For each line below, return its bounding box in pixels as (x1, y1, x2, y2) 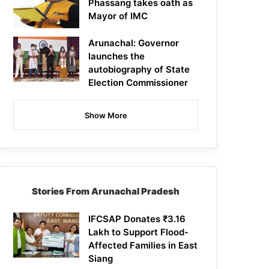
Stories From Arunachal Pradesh (32, 186, 180, 198)
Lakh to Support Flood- (88, 226, 189, 238)
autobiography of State (88, 64, 190, 76)
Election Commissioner (88, 77, 189, 89)
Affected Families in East (88, 240, 198, 252)
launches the (88, 50, 145, 62)
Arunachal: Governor (88, 37, 180, 49)
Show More (84, 110, 127, 121)
